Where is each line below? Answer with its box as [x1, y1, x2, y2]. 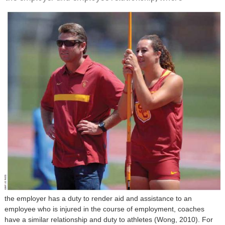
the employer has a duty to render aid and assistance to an [5, 194, 192, 203]
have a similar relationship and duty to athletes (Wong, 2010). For [5, 215, 213, 224]
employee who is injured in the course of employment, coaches [5, 205, 204, 213]
